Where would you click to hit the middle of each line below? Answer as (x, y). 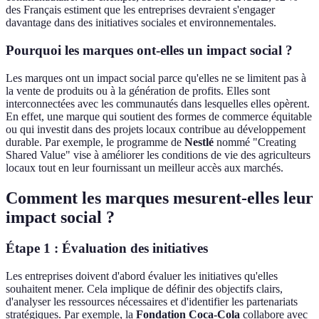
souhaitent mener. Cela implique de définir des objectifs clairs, (144, 289)
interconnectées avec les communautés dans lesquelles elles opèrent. (158, 103)
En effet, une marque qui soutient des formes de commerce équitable (159, 116)
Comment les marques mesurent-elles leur (159, 198)
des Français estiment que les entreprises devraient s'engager (140, 10)
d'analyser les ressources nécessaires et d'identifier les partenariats (152, 302)
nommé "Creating (255, 142)
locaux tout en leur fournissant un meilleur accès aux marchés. (145, 167)
